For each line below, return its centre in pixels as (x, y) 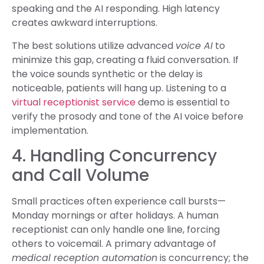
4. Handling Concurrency (114, 156)
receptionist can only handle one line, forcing (116, 229)
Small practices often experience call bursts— (119, 201)
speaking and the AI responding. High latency (116, 9)
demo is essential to (183, 102)
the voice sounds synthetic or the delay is (107, 74)
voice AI (194, 45)
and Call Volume (80, 175)
